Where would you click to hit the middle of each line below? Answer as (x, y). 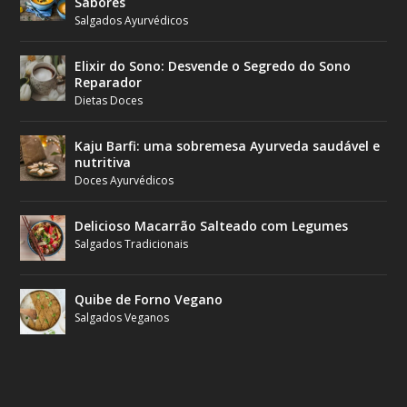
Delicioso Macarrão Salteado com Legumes (212, 226)
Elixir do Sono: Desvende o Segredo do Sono (213, 66)
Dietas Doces (109, 101)
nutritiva (103, 163)
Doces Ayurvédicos (124, 181)
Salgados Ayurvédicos (132, 21)
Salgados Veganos (122, 318)
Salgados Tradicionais (132, 244)
